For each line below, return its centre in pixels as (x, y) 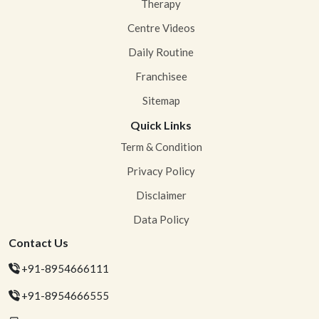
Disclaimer (161, 195)
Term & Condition (161, 147)
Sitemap (161, 101)
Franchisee (161, 77)
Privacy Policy (161, 171)
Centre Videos (161, 28)
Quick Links (161, 125)
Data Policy (161, 220)
